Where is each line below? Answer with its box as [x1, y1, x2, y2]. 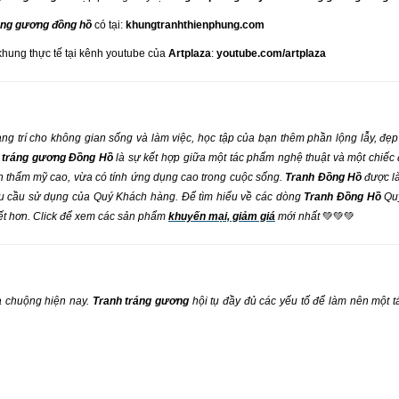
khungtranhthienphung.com [126, 19, 265, 31]
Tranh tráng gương [92, 295, 190, 307]
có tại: [92, 19, 126, 31]
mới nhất [275, 210, 322, 223]
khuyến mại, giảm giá [168, 210, 275, 223]
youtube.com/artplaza [216, 47, 326, 60]
